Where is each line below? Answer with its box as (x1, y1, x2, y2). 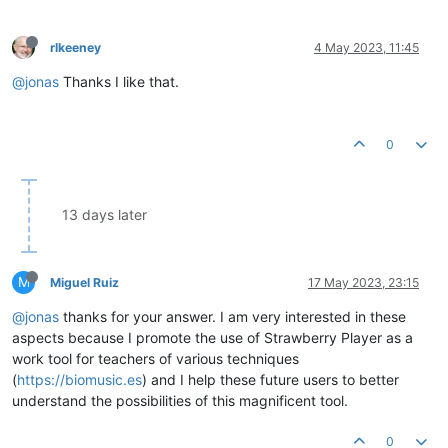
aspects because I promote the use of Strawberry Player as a (12, 328, 413, 346)
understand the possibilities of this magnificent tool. (12, 391, 348, 409)
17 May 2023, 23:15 (308, 274, 419, 290)
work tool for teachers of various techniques (12, 349, 299, 367)
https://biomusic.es (17, 370, 142, 388)
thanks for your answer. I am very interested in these (59, 307, 406, 325)
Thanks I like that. (59, 72, 179, 90)
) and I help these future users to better (142, 370, 399, 388)
